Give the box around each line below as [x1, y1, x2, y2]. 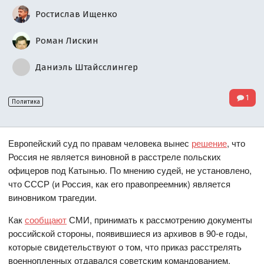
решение [192, 137, 227, 150]
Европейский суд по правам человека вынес [8, 137, 192, 150]
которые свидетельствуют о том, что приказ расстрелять [8, 240, 242, 253]
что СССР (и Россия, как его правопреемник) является [8, 177, 231, 190]
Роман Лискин [33, 35, 99, 46]
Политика [11, 98, 40, 105]
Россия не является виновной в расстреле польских [8, 150, 222, 163]
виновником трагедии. [8, 191, 97, 204]
